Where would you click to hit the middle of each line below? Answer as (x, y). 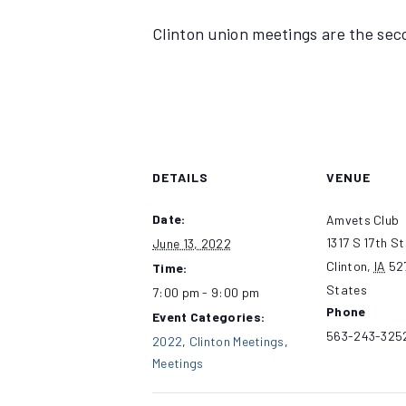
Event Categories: (209, 316)
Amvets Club (363, 219)
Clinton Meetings (237, 341)
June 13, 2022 (192, 243)
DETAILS (180, 177)
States (347, 289)
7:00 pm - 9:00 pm (206, 292)
